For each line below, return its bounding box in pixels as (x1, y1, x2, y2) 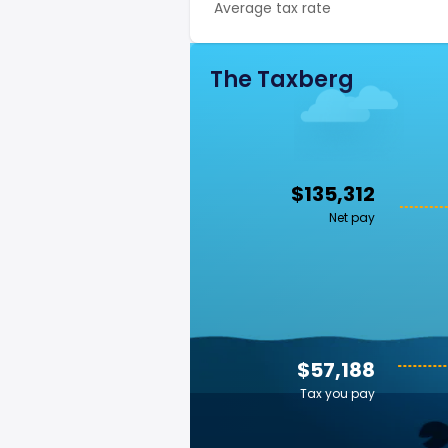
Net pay (329, 209, 375, 226)
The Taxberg (210, 64, 354, 95)
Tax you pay (300, 385, 375, 402)
